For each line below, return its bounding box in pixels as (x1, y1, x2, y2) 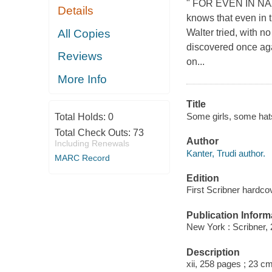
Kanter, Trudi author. (186, 148, 265, 158)
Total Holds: (54, 112, 108, 123)
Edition (186, 172, 219, 183)
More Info (58, 72, 107, 86)
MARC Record (54, 153, 110, 163)
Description (186, 246, 240, 257)
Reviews (58, 50, 103, 63)
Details (58, 4, 94, 18)
